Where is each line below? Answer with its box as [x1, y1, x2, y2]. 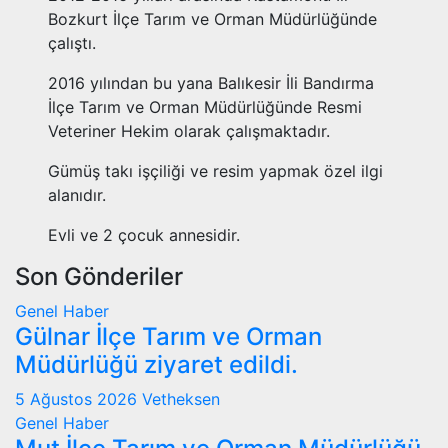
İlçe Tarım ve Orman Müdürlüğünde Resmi [48, 97, 363, 118]
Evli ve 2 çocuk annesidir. [48, 225, 241, 246]
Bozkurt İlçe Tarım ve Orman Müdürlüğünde [48, 9, 378, 30]
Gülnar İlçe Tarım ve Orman [15, 322, 322, 352]
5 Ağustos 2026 [15, 389, 142, 410]
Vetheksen [142, 389, 220, 410]
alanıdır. [48, 185, 107, 206]
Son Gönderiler [15, 262, 183, 292]
